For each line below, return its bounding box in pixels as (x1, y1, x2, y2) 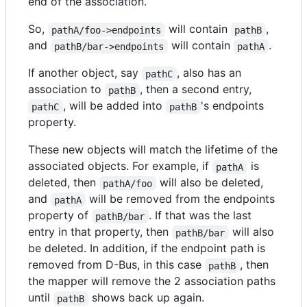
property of (28, 208, 92, 223)
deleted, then (28, 175, 99, 190)
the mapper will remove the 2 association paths (28, 274, 275, 288)
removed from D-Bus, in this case (28, 258, 205, 272)
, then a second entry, (139, 82, 251, 97)
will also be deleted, (156, 175, 267, 190)
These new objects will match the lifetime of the (28, 143, 278, 157)
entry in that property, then (28, 225, 172, 239)
